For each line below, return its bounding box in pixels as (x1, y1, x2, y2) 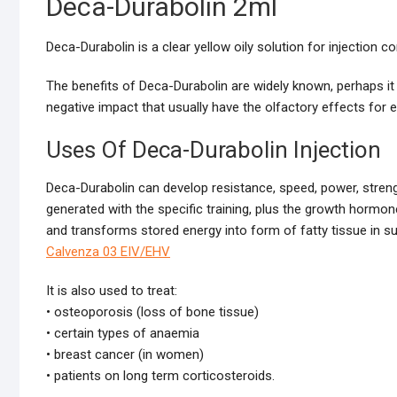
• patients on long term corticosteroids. (46, 368, 275, 385)
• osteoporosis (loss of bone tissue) (46, 304, 259, 321)
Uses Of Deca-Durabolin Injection (46, 136, 381, 164)
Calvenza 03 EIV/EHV (46, 244, 170, 261)
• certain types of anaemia (46, 325, 199, 342)
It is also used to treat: (46, 283, 177, 300)
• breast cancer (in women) (46, 346, 204, 363)
